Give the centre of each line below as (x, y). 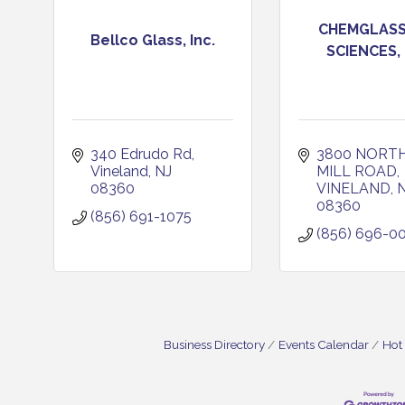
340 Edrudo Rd (141, 154)
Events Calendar (324, 344)
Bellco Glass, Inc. (153, 40)
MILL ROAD (357, 171)
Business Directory (214, 344)
